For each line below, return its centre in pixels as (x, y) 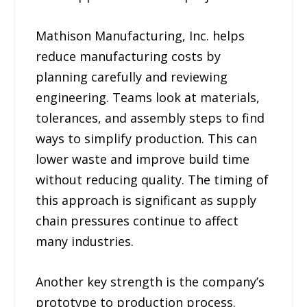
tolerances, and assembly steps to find (150, 118)
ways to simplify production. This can (147, 138)
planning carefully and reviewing (132, 76)
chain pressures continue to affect (137, 220)
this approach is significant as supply (146, 200)
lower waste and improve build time (143, 159)
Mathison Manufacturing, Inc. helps (140, 35)
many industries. (85, 241)
